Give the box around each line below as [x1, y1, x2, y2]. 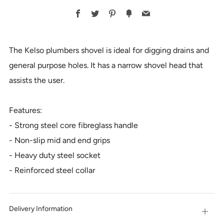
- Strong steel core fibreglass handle [9, 120, 138, 130]
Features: [9, 105, 42, 115]
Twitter [98, 8, 124, 18]
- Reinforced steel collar [9, 165, 95, 175]
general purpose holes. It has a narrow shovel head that [9, 60, 203, 70]
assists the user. [9, 75, 64, 85]
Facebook [81, 8, 116, 18]
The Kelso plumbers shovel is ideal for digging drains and [9, 45, 209, 55]
